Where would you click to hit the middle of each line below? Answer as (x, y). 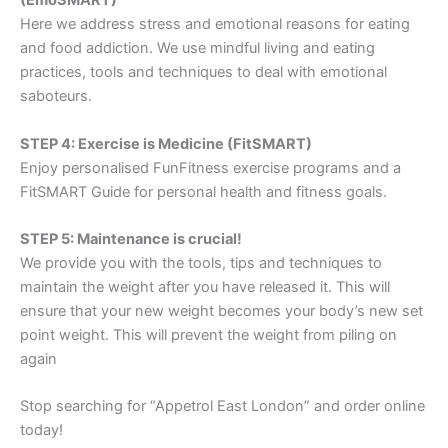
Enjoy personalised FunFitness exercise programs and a (210, 167)
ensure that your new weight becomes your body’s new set (221, 311)
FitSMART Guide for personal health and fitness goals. (203, 191)
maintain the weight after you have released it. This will (205, 287)
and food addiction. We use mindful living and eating (197, 48)
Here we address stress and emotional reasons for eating (215, 24)
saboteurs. (56, 96)
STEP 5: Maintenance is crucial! (131, 239)
